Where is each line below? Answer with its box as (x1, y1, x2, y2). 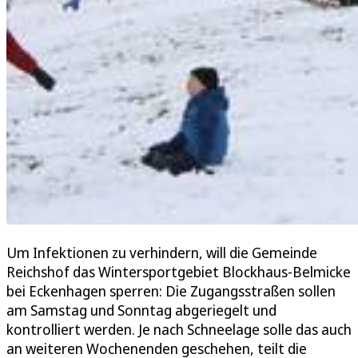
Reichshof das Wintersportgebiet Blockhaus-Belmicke (6, 262, 351, 282)
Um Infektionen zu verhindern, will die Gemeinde (6, 243, 317, 263)
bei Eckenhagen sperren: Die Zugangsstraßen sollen (6, 281, 336, 301)
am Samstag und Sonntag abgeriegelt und (6, 300, 276, 320)
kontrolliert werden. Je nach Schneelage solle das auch (6, 320, 352, 340)
